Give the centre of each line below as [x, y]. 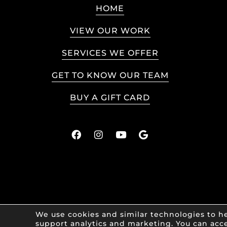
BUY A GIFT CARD [110, 98]
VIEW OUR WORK [110, 31]
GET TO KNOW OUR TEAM [110, 75]
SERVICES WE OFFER [110, 53]
